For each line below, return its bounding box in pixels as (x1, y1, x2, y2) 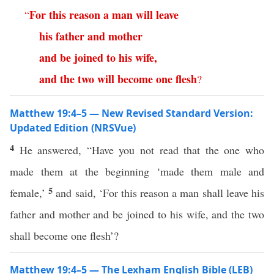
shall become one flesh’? (10, 228, 119, 243)
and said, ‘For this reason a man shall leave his (56, 185, 265, 200)
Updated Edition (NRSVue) (10, 121, 136, 135)
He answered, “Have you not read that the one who (19, 143, 265, 157)
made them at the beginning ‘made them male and (10, 164, 264, 179)
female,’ (10, 185, 49, 200)
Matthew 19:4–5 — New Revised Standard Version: (10, 106, 253, 120)
